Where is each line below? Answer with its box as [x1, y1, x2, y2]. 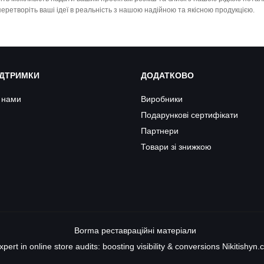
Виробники [141, 94, 183, 104]
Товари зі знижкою [141, 142, 212, 151]
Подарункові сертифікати [141, 110, 238, 120]
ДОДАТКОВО [141, 71, 194, 80]
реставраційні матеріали [101, 226, 196, 235]
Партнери [141, 126, 179, 136]
